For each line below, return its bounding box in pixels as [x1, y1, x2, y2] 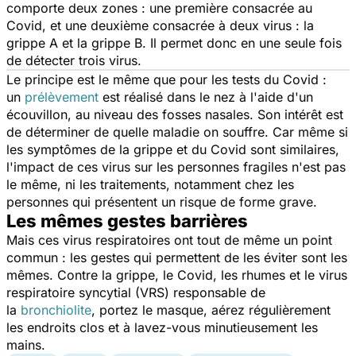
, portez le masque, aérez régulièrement [91, 301, 331, 318]
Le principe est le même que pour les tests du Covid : [6, 71, 327, 87]
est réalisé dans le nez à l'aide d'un [99, 88, 313, 105]
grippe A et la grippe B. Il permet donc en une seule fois [6, 34, 342, 51]
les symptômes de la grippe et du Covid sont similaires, [6, 141, 339, 157]
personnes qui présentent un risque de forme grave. [6, 193, 321, 210]
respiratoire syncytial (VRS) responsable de [6, 284, 265, 300]
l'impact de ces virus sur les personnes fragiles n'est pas [6, 158, 346, 175]
